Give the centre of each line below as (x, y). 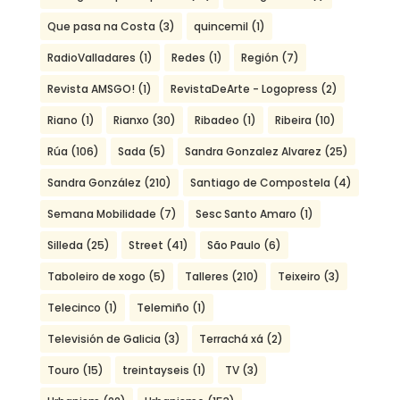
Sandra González (94, 183)
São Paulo (233, 245)
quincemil (221, 26)
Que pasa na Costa (101, 26)
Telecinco (74, 308)
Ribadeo (217, 120)
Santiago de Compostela (260, 183)
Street (146, 245)
